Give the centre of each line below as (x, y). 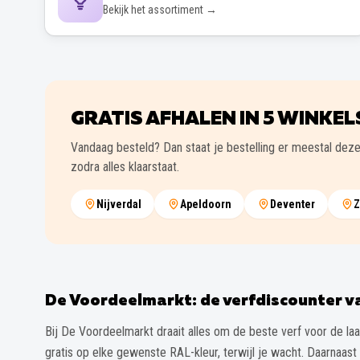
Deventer (292, 204)
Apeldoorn (206, 204)
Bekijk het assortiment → (160, 9)
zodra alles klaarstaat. (125, 166)
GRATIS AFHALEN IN (167, 119)
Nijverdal (119, 204)
